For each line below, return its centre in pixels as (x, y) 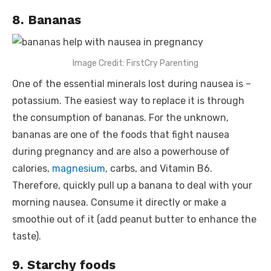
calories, (32, 168)
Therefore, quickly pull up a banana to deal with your (132, 185)
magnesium (79, 168)
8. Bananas (48, 19)
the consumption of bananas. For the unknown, (120, 117)
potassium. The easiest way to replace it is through (128, 100)
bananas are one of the (66, 134)
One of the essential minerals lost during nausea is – (132, 83)
